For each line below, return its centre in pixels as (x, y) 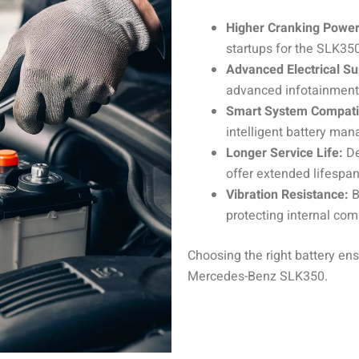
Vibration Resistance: (287, 194)
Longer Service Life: (284, 153)
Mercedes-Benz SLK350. (258, 276)
